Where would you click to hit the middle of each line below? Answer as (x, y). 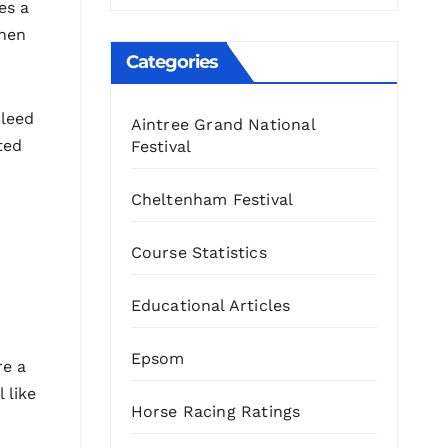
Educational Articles (210, 306)
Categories (172, 62)
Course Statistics (198, 253)
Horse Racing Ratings (215, 412)
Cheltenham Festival (212, 200)
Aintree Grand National (222, 125)
